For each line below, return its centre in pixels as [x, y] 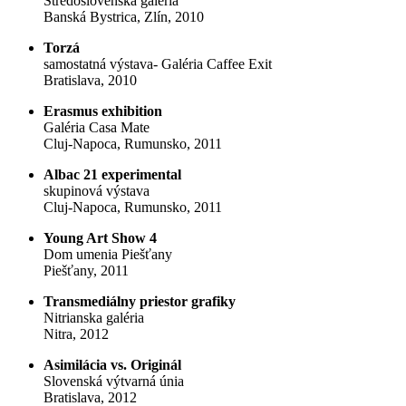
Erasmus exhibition [103, 111]
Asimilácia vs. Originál [112, 365]
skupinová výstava [97, 191]
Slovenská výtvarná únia [114, 382]
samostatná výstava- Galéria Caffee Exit [158, 64]
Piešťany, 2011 [86, 271]
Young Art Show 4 [100, 238]
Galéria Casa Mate [97, 128]
